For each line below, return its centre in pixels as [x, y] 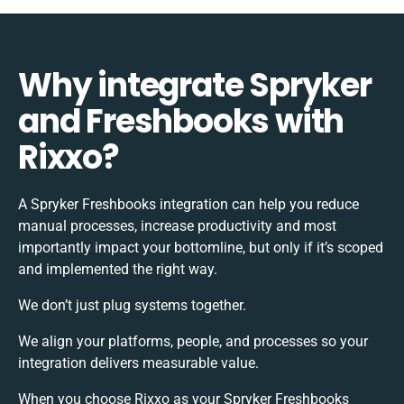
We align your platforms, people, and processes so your [193, 341]
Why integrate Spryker [195, 85]
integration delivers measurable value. [138, 363]
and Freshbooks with [181, 121]
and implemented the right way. [118, 269]
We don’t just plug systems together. [132, 305]
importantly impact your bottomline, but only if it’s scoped [201, 247]
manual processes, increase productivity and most [177, 225]
